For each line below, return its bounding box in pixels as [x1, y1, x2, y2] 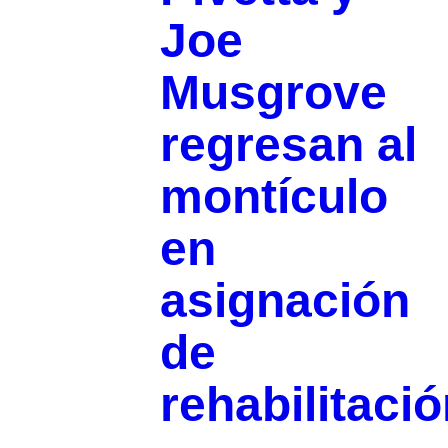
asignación [159, 274, 410, 327]
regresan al [159, 118, 417, 171]
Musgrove [159, 66, 387, 119]
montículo [159, 170, 388, 223]
